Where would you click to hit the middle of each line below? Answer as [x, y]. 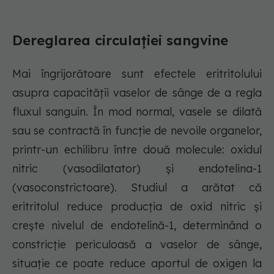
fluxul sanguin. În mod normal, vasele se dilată [137, 112]
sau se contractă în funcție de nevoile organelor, [137, 131]
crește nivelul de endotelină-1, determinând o [137, 226]
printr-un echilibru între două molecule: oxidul [137, 150]
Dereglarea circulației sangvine [120, 41]
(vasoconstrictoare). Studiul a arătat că [137, 188]
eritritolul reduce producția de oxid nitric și [137, 207]
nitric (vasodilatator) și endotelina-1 [137, 169]
